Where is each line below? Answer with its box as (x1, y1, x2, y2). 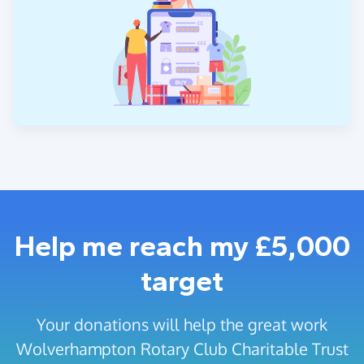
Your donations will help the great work (37, 314, 327, 336)
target (141, 264, 223, 299)
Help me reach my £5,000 (14, 229, 350, 264)
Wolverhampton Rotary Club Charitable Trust (15, 338, 349, 360)
